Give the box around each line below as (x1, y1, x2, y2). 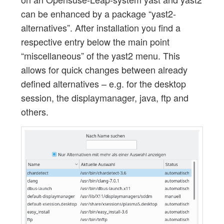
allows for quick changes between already (20, 62, 187, 76)
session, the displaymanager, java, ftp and (20, 90, 188, 104)
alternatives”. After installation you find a (20, 20, 180, 34)
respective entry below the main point (20, 34, 169, 48)
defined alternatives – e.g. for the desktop (20, 76, 186, 90)
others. (20, 104, 48, 118)
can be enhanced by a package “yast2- (20, 6, 176, 20)
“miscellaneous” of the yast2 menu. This (20, 48, 180, 62)
